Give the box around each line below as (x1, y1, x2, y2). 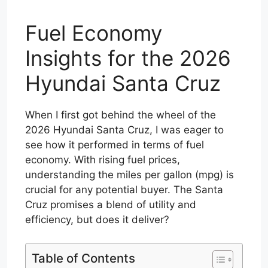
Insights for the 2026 (25, 45, 231, 71)
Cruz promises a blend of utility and (25, 199, 196, 211)
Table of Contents (32, 250, 135, 266)
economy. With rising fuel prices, (25, 154, 180, 166)
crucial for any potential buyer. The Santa (25, 184, 223, 196)
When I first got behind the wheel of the (25, 109, 216, 121)
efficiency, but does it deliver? (25, 214, 169, 226)
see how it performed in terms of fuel (25, 139, 204, 151)
